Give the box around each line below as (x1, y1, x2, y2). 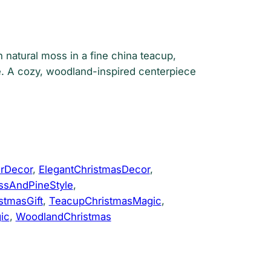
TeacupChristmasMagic (48, 194, 162, 207)
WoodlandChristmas (15, 210, 111, 223)
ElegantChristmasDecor (38, 163, 150, 175)
